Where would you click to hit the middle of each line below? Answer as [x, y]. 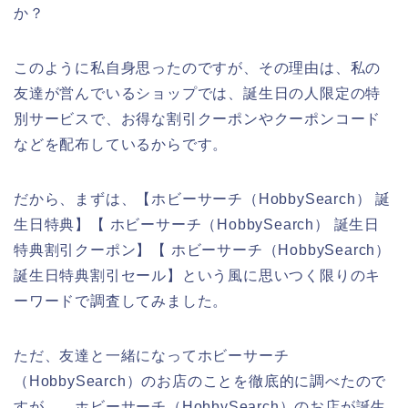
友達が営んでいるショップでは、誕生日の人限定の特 [198, 93]
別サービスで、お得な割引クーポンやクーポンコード [198, 118]
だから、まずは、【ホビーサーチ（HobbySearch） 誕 [202, 199]
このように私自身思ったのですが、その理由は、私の [198, 67]
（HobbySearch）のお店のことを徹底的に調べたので [200, 381]
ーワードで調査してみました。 [121, 301]
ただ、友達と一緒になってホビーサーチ [152, 355]
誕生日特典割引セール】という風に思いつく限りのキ [198, 275]
